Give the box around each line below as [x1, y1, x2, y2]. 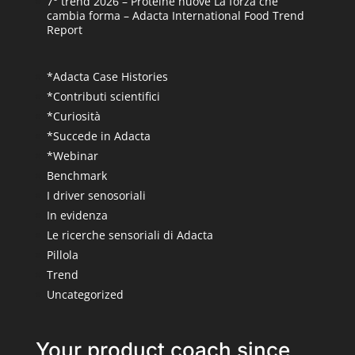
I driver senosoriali [46, 188, 146, 204]
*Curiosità [46, 109, 101, 124]
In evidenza [46, 208, 108, 223]
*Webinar [46, 148, 98, 164]
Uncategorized [46, 287, 124, 303]
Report [46, 22, 82, 37]
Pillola [46, 247, 78, 263]
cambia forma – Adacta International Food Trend [46, 8, 304, 23]
